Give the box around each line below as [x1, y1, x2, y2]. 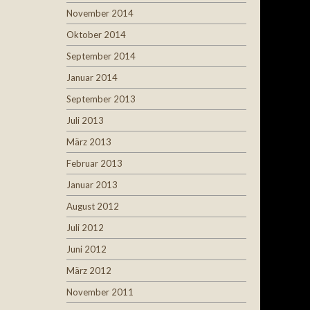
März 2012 [66, 265, 111, 276]
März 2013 [66, 136, 111, 147]
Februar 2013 [66, 158, 122, 169]
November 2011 [66, 286, 134, 298]
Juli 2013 [66, 115, 104, 126]
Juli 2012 [66, 222, 104, 233]
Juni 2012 [66, 244, 107, 255]
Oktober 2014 [66, 29, 126, 40]
